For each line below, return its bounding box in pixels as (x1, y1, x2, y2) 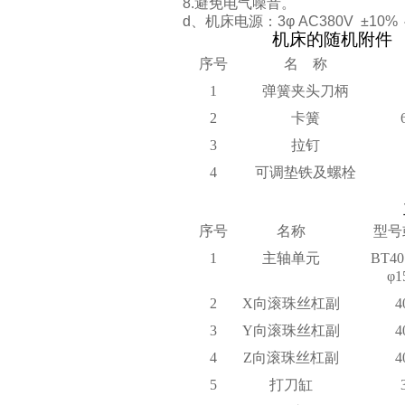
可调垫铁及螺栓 (254, 165, 356, 180)
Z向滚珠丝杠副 (242, 350, 339, 365)
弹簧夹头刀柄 (261, 83, 349, 99)
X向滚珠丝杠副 (241, 296, 340, 311)
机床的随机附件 (272, 30, 392, 49)
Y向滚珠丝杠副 (241, 323, 340, 338)
